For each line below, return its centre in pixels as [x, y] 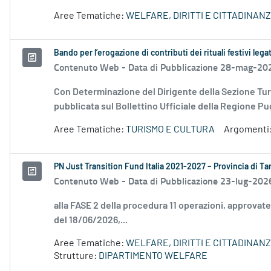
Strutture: [76, 256]
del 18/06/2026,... [91, 220]
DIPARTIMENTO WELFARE [153, 256]
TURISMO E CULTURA [170, 130]
